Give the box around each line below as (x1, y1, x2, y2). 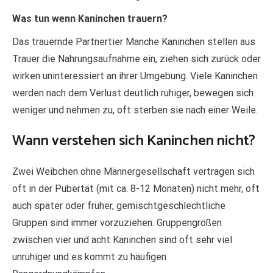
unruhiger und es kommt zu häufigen (12, 250, 166, 263)
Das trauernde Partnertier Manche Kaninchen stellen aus (12, 35, 255, 48)
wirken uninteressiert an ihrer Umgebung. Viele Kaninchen (12, 69, 258, 82)
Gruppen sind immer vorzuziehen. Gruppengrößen (12, 216, 222, 229)
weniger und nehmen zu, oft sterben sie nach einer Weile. (12, 104, 258, 116)
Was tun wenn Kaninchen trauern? (12, 12, 168, 24)
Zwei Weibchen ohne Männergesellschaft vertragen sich (12, 165, 255, 177)
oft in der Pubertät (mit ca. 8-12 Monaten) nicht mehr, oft (12, 182, 260, 194)
